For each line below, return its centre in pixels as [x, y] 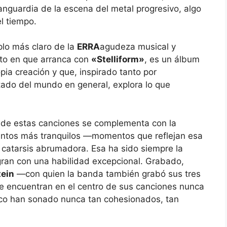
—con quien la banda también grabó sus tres [107, 174]
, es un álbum [172, 60]
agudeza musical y [138, 47]
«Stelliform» [118, 60]
